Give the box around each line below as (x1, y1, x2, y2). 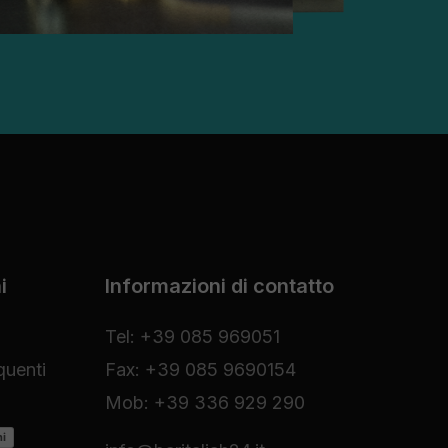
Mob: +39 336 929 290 (104, 392, 305, 414)
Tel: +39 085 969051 (104, 326, 280, 348)
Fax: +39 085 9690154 (104, 359, 296, 381)
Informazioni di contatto (104, 274, 334, 299)
